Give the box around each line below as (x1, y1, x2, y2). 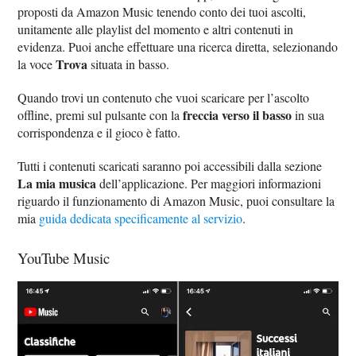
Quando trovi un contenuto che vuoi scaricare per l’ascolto (17, 88, 310, 106)
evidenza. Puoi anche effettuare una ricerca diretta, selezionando (17, 37, 339, 55)
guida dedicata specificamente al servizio (39, 209, 243, 226)
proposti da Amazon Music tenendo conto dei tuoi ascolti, (17, 2, 307, 20)
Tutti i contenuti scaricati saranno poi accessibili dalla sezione (17, 157, 323, 174)
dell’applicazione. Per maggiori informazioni (96, 174, 322, 192)
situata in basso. (87, 55, 170, 72)
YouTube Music (17, 247, 110, 268)
